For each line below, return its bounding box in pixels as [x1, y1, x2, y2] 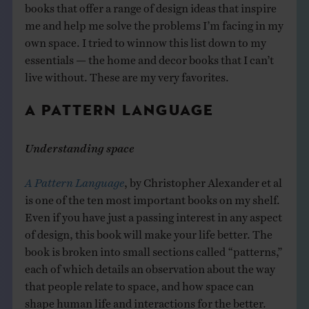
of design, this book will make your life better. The [24, 227, 272, 236]
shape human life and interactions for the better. [24, 296, 266, 305]
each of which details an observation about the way [24, 261, 275, 270]
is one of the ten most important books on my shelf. [24, 192, 280, 201]
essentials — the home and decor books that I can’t [24, 52, 274, 61]
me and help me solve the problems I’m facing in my [24, 18, 283, 27]
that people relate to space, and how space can [24, 279, 254, 288]
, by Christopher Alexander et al [123, 175, 282, 184]
